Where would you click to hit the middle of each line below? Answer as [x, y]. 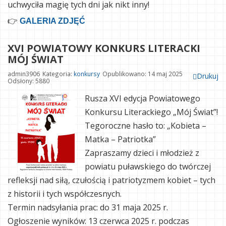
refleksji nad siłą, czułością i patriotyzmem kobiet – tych [111, 180]
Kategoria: [58, 74]
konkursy [87, 74]
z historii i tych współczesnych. [65, 194]
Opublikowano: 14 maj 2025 [143, 74]
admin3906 [24, 74]
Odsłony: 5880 [29, 81]
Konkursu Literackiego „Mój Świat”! [151, 112]
